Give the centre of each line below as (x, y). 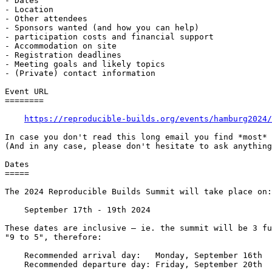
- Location (29, 10)
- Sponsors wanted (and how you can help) (102, 28)
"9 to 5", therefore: (53, 237)
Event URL (27, 92)
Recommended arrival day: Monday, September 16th (134, 256)
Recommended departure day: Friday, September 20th (134, 265)
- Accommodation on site (61, 46)
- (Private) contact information (80, 73)
